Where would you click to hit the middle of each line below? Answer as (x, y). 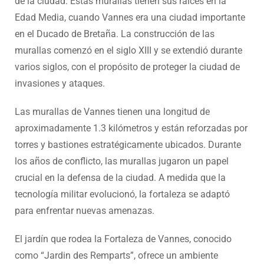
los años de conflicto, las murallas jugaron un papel (122, 161)
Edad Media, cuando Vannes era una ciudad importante (130, 17)
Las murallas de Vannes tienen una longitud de (112, 111)
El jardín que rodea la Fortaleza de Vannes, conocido (123, 239)
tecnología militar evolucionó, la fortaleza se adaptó (122, 194)
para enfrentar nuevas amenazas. (85, 210)
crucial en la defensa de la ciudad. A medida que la (120, 177)
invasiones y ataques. (60, 83)
